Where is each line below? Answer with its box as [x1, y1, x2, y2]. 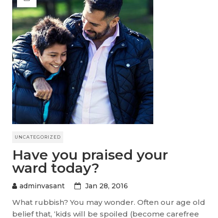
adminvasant [19, 181, 65, 190]
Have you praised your [12, 146, 168, 163]
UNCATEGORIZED [15, 134, 61, 140]
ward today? [12, 159, 99, 176]
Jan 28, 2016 [85, 181, 128, 190]
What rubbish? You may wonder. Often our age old [12, 197, 205, 207]
